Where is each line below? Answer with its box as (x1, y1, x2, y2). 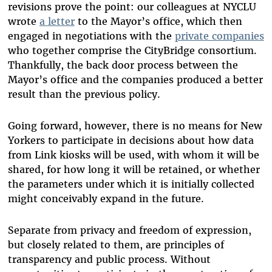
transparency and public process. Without (7, 253, 211, 266)
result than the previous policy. (7, 88, 160, 101)
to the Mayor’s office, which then (74, 15, 242, 28)
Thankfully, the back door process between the (7, 59, 238, 72)
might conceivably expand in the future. (7, 192, 207, 205)
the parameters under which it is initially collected (7, 178, 254, 191)
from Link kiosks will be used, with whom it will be (7, 149, 259, 161)
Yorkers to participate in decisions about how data (7, 134, 254, 147)
